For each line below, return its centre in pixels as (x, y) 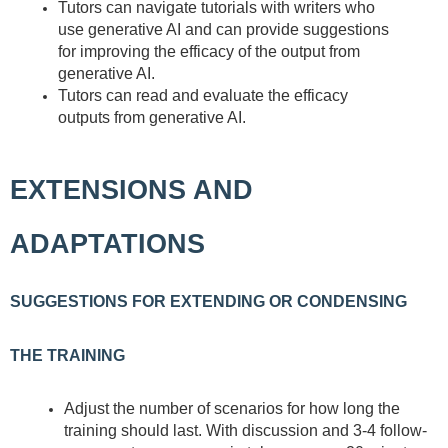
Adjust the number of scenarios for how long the (232, 409)
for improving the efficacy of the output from (209, 51)
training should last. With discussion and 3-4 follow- (245, 431)
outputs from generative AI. (152, 117)
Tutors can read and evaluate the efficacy (203, 95)
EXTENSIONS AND (131, 189)
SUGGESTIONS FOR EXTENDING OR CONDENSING (208, 301)
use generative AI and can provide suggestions (223, 29)
